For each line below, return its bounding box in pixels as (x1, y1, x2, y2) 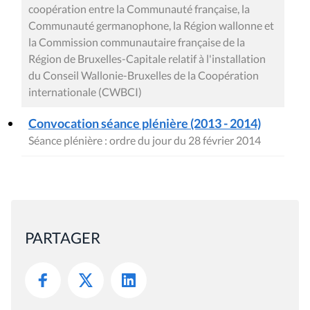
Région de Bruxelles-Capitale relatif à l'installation (28, 51, 266, 65)
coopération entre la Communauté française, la (28, 1, 250, 15)
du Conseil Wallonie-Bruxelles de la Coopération (28, 68, 259, 82)
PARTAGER (25, 228, 100, 247)
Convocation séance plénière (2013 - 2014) (28, 115, 261, 131)
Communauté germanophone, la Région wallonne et (28, 18, 274, 32)
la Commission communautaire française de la (28, 35, 245, 48)
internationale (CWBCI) (28, 84, 142, 98)
